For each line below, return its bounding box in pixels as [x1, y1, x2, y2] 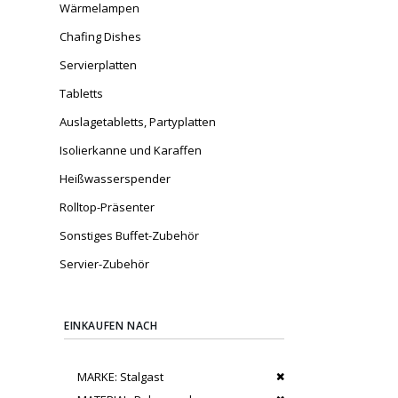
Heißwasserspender [60, 171, 171, 187]
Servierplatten [60, 57, 137, 74]
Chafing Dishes [60, 28, 141, 45]
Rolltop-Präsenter [60, 199, 155, 216]
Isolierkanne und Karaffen [60, 142, 202, 159]
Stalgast [120, 369, 163, 386]
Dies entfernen [283, 367, 365, 384]
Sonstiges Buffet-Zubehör [60, 227, 199, 244]
